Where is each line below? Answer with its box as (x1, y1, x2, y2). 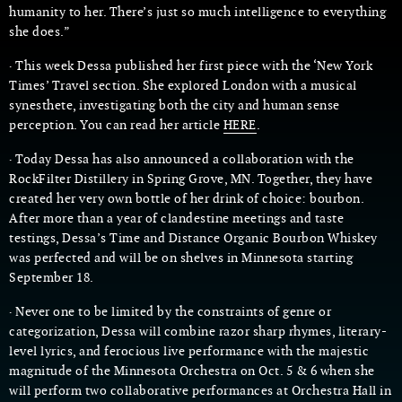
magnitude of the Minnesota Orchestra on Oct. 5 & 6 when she (9, 363, 375, 379)
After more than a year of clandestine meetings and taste (9, 211, 344, 226)
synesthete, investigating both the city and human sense (9, 98, 340, 113)
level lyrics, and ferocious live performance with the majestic (9, 344, 369, 359)
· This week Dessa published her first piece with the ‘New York (9, 58, 372, 74)
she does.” (9, 24, 70, 39)
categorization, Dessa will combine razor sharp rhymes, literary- (9, 324, 387, 339)
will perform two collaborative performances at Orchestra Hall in (9, 383, 391, 398)
